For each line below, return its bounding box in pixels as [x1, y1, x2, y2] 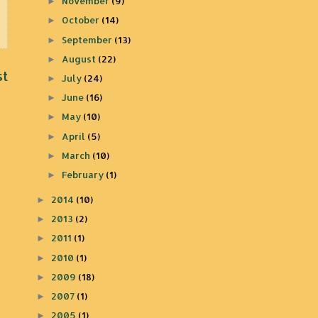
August [62, 53, 99, 65]
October [62, 14, 102, 26]
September [62, 33, 115, 45]
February [62, 169, 106, 181]
